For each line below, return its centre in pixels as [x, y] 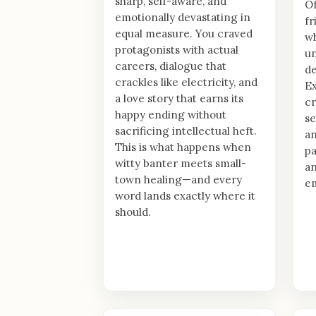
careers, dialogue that [171, 66]
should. [133, 212]
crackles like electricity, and [186, 82]
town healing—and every [178, 179]
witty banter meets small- [181, 163]
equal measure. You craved [184, 33]
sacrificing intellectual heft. [186, 130]
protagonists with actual [177, 49]
